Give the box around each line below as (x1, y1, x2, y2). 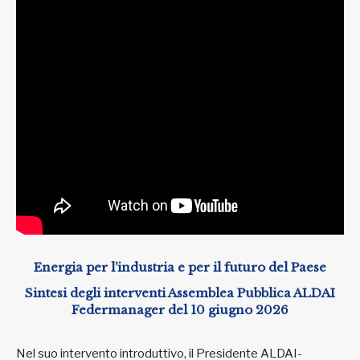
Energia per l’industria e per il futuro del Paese (34, 260, 326, 276)
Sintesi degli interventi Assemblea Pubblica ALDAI (25, 284, 335, 301)
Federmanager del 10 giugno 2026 (72, 301, 288, 317)
